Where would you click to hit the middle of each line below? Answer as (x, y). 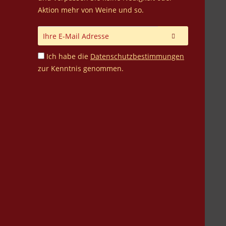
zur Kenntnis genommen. (81, 68)
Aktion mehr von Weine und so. (91, 10)
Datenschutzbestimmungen (137, 56)
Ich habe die (68, 56)
